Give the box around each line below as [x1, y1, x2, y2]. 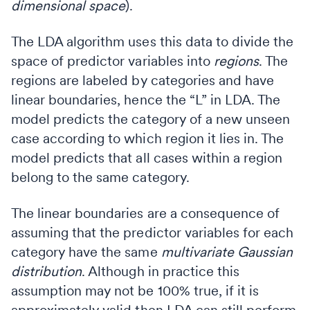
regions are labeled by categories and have [11, 71, 275, 89]
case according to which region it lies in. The [11, 129, 284, 147]
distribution [11, 262, 82, 280]
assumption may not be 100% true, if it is [11, 282, 259, 299]
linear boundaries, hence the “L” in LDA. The [11, 91, 281, 108]
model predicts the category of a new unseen [11, 110, 291, 127]
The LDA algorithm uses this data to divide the [11, 33, 294, 50]
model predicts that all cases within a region [11, 149, 283, 166]
